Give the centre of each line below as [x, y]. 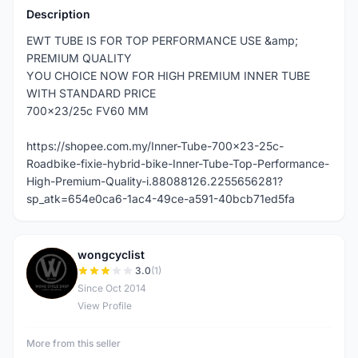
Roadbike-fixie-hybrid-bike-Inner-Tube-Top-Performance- [178, 163]
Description [58, 14]
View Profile [105, 306]
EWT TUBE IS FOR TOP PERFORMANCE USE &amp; [162, 40]
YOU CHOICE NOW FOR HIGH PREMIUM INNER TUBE [168, 76]
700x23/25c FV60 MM [88, 111]
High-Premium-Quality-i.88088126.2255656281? [155, 181]
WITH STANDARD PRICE [91, 93]
